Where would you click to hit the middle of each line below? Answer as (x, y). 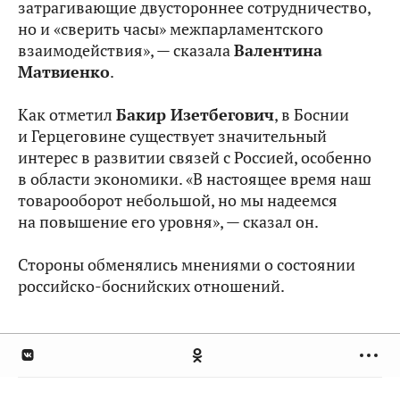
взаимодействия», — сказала (126, 51)
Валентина (278, 51)
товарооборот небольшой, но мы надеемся (178, 201)
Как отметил (67, 115)
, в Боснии (312, 115)
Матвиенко (64, 72)
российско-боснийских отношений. (151, 287)
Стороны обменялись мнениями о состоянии (187, 265)
